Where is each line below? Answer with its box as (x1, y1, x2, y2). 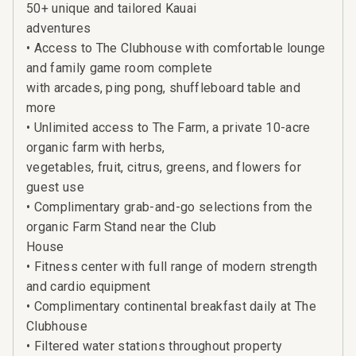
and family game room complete (26, 60, 213, 76)
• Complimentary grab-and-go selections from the (26, 199, 313, 215)
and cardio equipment (26, 279, 151, 295)
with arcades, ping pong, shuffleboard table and (26, 80, 301, 96)
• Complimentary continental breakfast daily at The (26, 299, 317, 315)
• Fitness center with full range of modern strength (26, 259, 318, 275)
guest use (26, 180, 84, 195)
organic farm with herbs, (26, 140, 165, 156)
